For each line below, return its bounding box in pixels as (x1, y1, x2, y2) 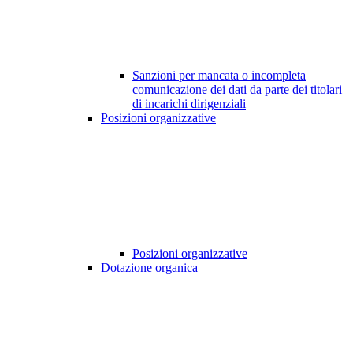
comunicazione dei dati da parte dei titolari (132, 83, 342, 97)
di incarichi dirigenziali (132, 97, 246, 111)
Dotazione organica (101, 261, 198, 275)
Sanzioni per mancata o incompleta (132, 69, 306, 83)
